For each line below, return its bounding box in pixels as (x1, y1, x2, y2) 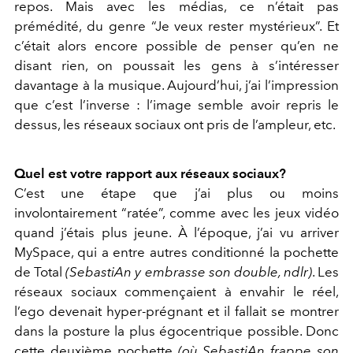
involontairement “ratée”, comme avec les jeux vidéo (14, 205, 339, 221)
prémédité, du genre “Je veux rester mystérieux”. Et (14, 18, 339, 35)
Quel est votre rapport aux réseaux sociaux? (14, 165, 286, 182)
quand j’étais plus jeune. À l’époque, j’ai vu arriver (14, 225, 339, 241)
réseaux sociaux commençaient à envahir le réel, (14, 284, 339, 300)
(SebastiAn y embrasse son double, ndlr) (65, 264, 312, 281)
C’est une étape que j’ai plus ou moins (14, 185, 339, 202)
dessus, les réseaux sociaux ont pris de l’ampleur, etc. (14, 117, 336, 133)
